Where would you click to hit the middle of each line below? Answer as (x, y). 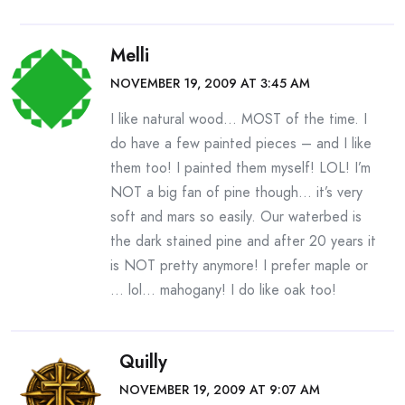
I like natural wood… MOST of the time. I (239, 119)
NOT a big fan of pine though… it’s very (236, 192)
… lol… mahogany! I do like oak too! (223, 290)
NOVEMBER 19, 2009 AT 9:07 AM (220, 390)
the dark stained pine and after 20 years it (243, 241)
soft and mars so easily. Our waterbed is (236, 217)
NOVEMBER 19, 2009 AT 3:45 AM (210, 83)
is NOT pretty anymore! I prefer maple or (239, 265)
